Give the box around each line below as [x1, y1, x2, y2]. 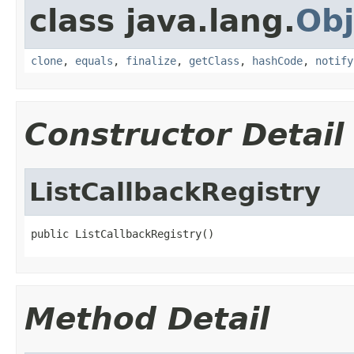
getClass [189, 54, 239, 67]
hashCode [252, 54, 303, 67]
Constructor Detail [24, 116, 344, 153]
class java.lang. [29, 2, 296, 39]
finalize [126, 54, 176, 67]
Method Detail [24, 300, 269, 337]
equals [75, 54, 113, 67]
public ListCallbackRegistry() [31, 227, 214, 240]
